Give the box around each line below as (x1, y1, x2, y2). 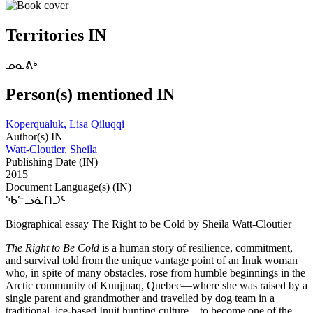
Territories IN (6, 25, 106, 44)
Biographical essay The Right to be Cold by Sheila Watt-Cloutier (6, 218, 291, 231)
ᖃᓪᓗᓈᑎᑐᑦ (6, 194, 66, 207)
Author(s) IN (6, 131, 63, 143)
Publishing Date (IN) (6, 156, 98, 168)
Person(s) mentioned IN (6, 85, 175, 104)
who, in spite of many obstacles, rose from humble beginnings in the (6, 267, 305, 279)
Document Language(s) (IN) (6, 181, 131, 194)
